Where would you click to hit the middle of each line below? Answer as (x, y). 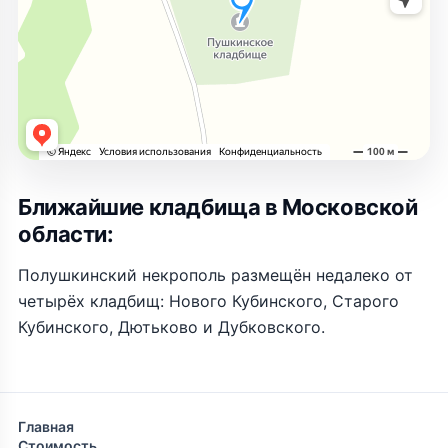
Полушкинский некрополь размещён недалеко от (215, 275)
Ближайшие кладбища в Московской (218, 207)
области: (66, 234)
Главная (46, 426)
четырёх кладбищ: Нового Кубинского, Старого (208, 301)
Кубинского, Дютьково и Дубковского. (171, 327)
